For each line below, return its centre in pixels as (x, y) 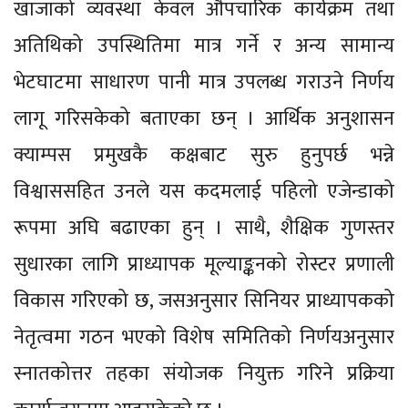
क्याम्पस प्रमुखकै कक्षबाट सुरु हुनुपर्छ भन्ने (204, 156)
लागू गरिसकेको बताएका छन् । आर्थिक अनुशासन (204, 119)
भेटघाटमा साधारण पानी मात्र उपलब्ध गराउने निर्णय (204, 83)
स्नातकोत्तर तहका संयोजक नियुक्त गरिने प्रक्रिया (204, 374)
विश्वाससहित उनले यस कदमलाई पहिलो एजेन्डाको (204, 192)
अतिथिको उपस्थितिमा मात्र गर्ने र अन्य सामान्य (204, 46)
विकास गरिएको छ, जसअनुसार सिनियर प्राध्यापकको (204, 301)
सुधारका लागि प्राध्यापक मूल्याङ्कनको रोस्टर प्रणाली (204, 265)
